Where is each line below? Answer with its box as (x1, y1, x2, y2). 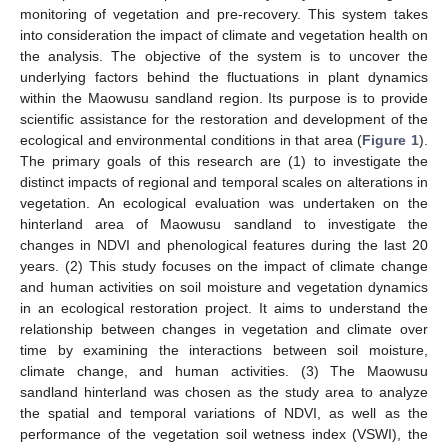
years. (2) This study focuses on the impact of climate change (20, 257, 428, 274)
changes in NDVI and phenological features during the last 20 (20, 236, 428, 253)
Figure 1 (362, 131, 419, 148)
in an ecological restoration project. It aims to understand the (20, 299, 428, 316)
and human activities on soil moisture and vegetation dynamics (20, 278, 428, 295)
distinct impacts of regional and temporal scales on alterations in (20, 173, 428, 190)
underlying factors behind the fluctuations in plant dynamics (20, 68, 428, 85)
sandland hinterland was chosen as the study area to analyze (20, 383, 428, 400)
